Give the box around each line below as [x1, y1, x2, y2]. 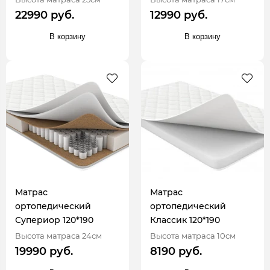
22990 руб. [15, 8, 74, 22]
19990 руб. [15, 245, 73, 259]
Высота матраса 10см [150, 231, 236, 241]
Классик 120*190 [150, 215, 220, 226]
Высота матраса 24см [15, 231, 102, 241]
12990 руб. [150, 8, 207, 22]
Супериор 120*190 [15, 215, 93, 226]
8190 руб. [150, 245, 202, 259]
